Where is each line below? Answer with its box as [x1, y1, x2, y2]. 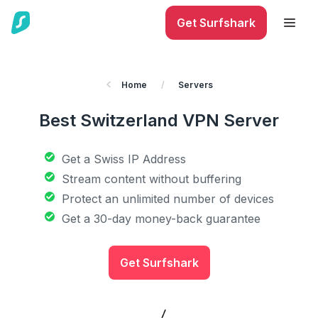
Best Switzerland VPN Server [38, 110, 280, 131]
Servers [178, 79, 214, 90]
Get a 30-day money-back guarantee [62, 212, 261, 226]
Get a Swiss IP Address [62, 152, 186, 166]
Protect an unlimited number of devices [62, 192, 274, 206]
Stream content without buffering [62, 172, 241, 186]
